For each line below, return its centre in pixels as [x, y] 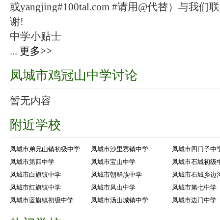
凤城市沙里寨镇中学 [120, 149]
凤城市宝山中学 [113, 162]
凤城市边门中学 [194, 200]
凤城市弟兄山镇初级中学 [45, 149]
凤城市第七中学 [194, 188]
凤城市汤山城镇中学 [120, 200]
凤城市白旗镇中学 [35, 175]
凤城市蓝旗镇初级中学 [42, 200]
